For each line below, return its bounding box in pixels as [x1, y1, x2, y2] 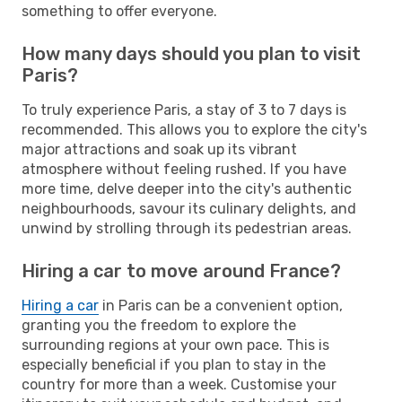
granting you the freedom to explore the [22, 316, 296, 334]
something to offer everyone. [22, 2, 217, 20]
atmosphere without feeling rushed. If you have [22, 160, 346, 178]
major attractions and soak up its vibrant [22, 140, 297, 158]
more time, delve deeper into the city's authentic [22, 179, 352, 197]
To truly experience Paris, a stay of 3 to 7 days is [22, 100, 346, 118]
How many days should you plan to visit [22, 42, 361, 65]
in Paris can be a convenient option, [99, 296, 343, 314]
